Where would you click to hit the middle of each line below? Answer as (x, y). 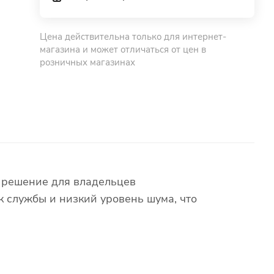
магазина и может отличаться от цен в (123, 50)
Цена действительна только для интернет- (133, 37)
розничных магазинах (88, 62)
